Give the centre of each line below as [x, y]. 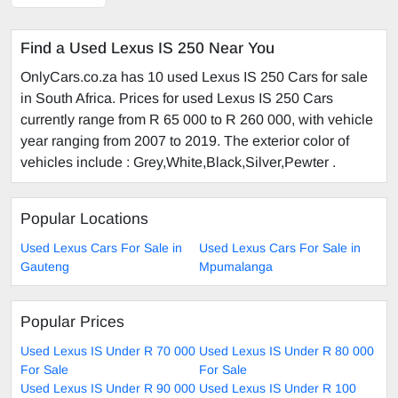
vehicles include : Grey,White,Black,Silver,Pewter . [178, 163]
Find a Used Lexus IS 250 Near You [147, 48]
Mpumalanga [236, 267]
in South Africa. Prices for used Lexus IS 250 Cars [177, 99]
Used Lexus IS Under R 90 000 [108, 389]
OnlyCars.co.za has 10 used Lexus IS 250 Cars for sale [194, 77]
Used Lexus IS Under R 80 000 [287, 351]
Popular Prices [72, 322]
